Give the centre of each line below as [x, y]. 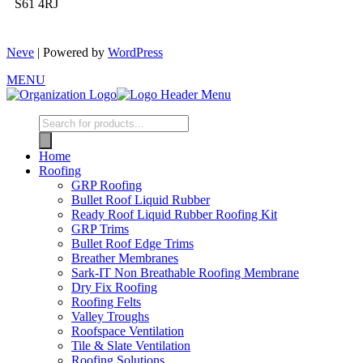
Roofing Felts [106, 302]
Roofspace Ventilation [128, 331]
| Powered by [71, 53]
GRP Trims [100, 229]
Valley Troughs [110, 317]
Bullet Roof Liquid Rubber [141, 200]
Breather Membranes [125, 258]
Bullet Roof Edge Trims [132, 244]
